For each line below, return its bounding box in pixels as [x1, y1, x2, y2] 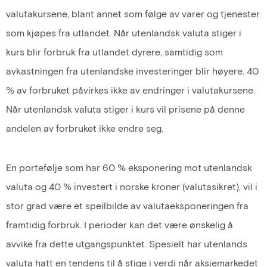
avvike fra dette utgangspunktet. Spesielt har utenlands [6, 238, 247, 250]
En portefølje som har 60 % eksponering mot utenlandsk [6, 162, 252, 173]
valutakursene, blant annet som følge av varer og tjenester [6, 8, 260, 20]
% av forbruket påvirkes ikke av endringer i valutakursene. [6, 84, 255, 96]
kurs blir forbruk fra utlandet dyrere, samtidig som [6, 46, 223, 58]
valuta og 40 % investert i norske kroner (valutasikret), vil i [6, 181, 257, 193]
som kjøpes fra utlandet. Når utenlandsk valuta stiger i [6, 27, 241, 39]
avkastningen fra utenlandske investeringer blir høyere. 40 [6, 65, 259, 77]
